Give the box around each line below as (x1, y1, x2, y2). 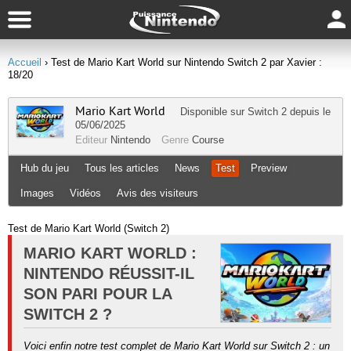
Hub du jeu (20, 162, 69, 174)
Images (20, 187, 54, 199)
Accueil (8, 56, 42, 68)
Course (192, 134, 224, 146)
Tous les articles (85, 162, 159, 174)
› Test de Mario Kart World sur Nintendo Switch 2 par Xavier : (45, 56, 322, 68)
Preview (251, 162, 287, 174)
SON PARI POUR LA (24, 285, 172, 302)
